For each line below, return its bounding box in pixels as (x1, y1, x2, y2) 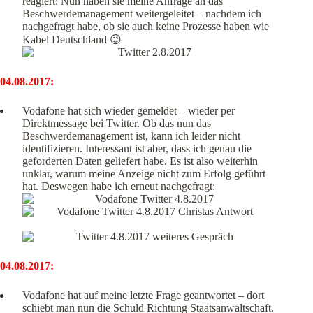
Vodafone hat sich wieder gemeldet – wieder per (22, 105, 235, 117)
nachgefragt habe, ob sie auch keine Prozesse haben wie (22, 20, 269, 33)
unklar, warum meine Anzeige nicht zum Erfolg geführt (22, 168, 265, 180)
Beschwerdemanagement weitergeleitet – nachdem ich (22, 8, 261, 20)
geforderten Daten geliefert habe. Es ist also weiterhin (22, 155, 258, 168)
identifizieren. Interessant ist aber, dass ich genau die (22, 143, 252, 155)
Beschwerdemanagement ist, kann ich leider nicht (22, 130, 240, 143)
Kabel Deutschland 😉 (22, 34, 122, 46)
